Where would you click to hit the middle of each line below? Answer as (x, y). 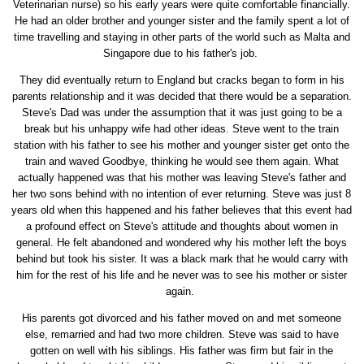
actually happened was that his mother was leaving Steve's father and (182, 177)
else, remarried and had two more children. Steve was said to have (182, 334)
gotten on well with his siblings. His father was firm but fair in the (182, 350)
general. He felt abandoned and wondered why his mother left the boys (182, 242)
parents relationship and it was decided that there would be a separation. (182, 96)
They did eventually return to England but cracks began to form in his (182, 80)
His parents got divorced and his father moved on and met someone (182, 318)
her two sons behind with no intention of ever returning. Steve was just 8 (182, 193)
